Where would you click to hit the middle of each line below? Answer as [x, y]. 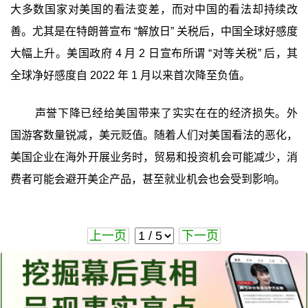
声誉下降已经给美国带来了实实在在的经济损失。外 [166, 113]
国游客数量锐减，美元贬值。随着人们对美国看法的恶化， [154, 135]
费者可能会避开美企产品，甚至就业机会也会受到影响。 [147, 179]
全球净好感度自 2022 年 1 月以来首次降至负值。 [130, 75]
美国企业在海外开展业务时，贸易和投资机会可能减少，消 [154, 157]
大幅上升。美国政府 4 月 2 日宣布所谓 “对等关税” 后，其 [154, 53]
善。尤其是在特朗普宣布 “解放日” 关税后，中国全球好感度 [154, 31]
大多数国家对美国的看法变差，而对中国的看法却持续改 [154, 9]
